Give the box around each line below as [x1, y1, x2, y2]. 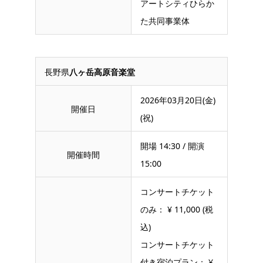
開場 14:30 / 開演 [140, 140, 204, 151]
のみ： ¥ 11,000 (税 [140, 203, 213, 215]
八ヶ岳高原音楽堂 [69, 66, 135, 77]
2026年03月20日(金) [140, 94, 215, 106]
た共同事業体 [140, 15, 190, 26]
